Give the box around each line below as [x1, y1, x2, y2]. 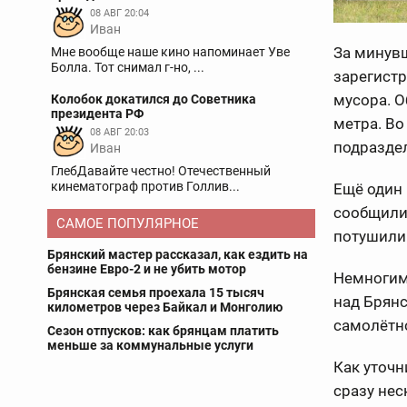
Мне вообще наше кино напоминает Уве [51, 45, 290, 59]
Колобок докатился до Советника [51, 92, 256, 106]
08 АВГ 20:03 [90, 126, 149, 138]
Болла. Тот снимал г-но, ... [51, 60, 204, 74]
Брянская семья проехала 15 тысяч [47, 285, 264, 300]
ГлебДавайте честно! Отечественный [51, 164, 271, 178]
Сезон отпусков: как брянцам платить [47, 323, 279, 338]
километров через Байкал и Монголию [47, 300, 283, 314]
